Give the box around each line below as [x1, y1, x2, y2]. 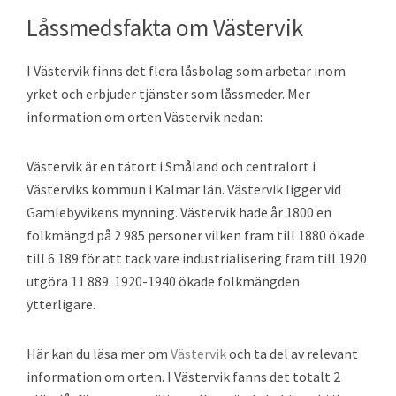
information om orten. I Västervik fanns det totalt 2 [27, 368, 340, 385]
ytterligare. [27, 295, 95, 313]
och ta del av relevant [229, 345, 358, 362]
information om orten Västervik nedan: [27, 108, 263, 126]
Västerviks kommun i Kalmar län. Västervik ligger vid [27, 180, 341, 198]
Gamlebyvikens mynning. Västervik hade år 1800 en [27, 203, 331, 221]
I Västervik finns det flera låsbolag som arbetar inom [27, 62, 346, 80]
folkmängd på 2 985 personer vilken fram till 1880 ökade [27, 226, 365, 244]
